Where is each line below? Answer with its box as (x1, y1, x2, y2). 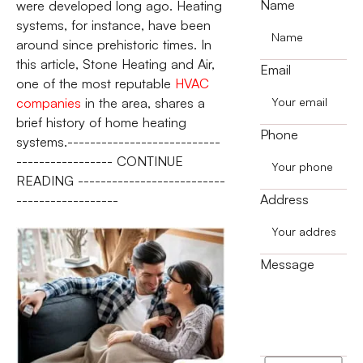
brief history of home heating (15, 114, 186, 131)
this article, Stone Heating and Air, (15, 56, 215, 73)
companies (15, 95, 81, 112)
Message (259, 256, 314, 273)
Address (259, 191, 309, 208)
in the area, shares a (80, 95, 205, 112)
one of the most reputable (15, 75, 175, 92)
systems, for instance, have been (15, 17, 211, 34)
